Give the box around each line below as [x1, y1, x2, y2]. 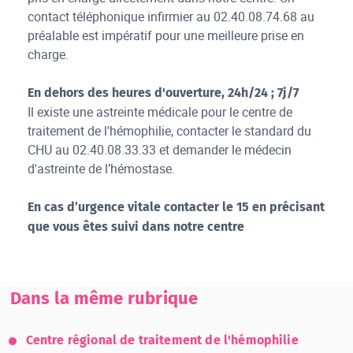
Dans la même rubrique [9, 288, 199, 310]
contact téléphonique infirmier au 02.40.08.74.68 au [28, 8, 315, 26]
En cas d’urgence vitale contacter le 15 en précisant [28, 199, 325, 215]
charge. [28, 46, 69, 64]
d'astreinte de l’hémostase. [28, 160, 176, 178]
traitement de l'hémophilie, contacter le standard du [28, 122, 312, 140]
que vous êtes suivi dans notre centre [28, 219, 245, 235]
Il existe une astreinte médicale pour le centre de [28, 103, 293, 121]
